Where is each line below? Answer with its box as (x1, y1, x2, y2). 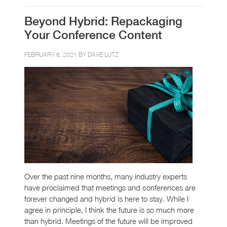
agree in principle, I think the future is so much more (24, 205, 194, 214)
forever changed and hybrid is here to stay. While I (24, 194, 188, 203)
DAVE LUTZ (88, 50, 119, 58)
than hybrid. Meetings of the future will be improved (24, 216, 193, 225)
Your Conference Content (24, 28, 162, 42)
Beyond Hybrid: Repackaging (24, 14, 182, 28)
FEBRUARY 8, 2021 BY (24, 50, 88, 58)
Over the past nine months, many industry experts (24, 171, 187, 181)
